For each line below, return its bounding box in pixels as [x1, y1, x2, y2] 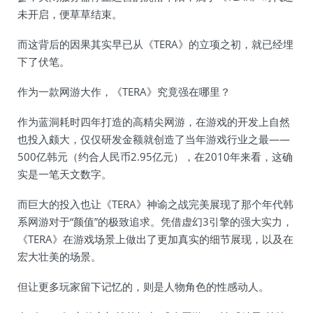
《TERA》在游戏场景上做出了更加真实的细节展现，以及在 [17, 232, 293, 246]
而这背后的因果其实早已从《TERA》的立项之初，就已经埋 [17, 37, 293, 51]
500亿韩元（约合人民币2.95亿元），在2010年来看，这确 [17, 150, 293, 163]
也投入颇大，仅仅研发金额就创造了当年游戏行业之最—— [17, 132, 290, 146]
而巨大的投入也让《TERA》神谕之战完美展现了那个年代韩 [17, 197, 293, 211]
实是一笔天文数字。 [17, 167, 112, 181]
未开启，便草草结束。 [17, 7, 122, 21]
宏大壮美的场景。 [17, 249, 101, 263]
